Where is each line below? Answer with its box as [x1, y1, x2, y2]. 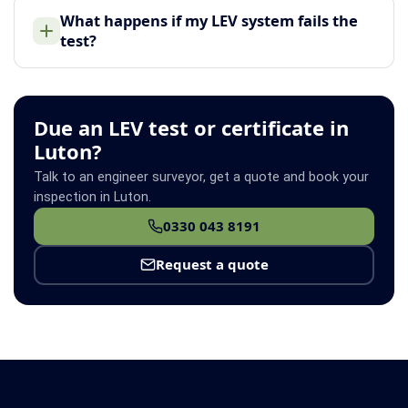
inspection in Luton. [34, 189, 151, 205]
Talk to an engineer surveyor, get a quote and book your [34, 168, 369, 185]
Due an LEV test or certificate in [34, 113, 349, 141]
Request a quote [155, 255, 269, 274]
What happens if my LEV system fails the [60, 9, 358, 31]
